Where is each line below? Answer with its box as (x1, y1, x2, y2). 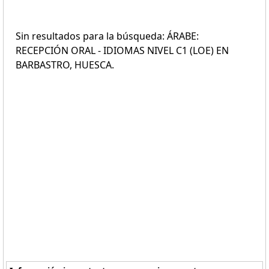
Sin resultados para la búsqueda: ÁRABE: (16, 29, 199, 43)
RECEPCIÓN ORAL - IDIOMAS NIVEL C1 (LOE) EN (16, 44, 229, 57)
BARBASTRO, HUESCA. (16, 58, 114, 71)
